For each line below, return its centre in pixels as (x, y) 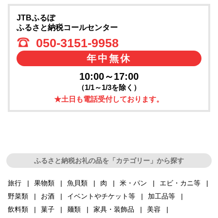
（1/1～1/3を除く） (109, 87)
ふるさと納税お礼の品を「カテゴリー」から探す (109, 160)
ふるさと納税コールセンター (67, 27)
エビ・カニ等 (180, 183)
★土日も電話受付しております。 (109, 99)
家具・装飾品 (114, 209)
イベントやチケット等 (101, 196)
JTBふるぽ (36, 18)
